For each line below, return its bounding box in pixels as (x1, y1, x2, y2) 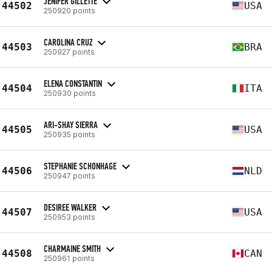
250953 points (44, 212, 95, 222)
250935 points (44, 129, 95, 139)
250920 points (44, 5, 95, 15)
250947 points (44, 171, 95, 180)
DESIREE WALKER (44, 201, 97, 213)
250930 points (44, 88, 96, 98)
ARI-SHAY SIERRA (44, 118, 98, 131)
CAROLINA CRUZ (44, 36, 92, 48)
